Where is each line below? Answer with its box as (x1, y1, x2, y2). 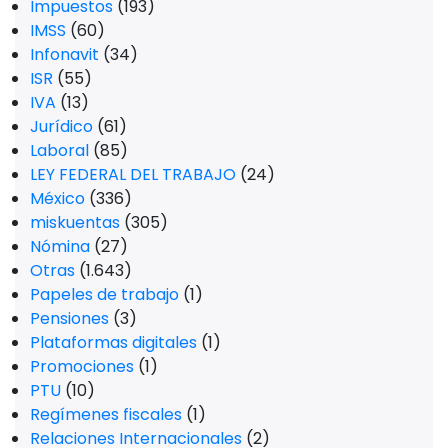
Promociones (30, 355, 134, 379)
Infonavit (30, 43, 99, 67)
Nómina (30, 235, 90, 259)
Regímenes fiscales (30, 403, 182, 427)
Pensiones (30, 307, 109, 331)
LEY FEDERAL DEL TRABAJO (30, 163, 236, 187)
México (30, 187, 85, 211)
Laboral (30, 139, 89, 163)
